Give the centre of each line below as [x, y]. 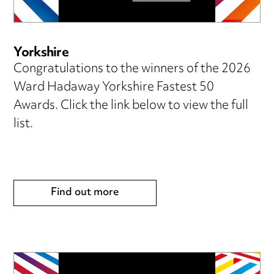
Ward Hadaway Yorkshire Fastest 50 [114, 87]
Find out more [85, 192]
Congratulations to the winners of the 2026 [132, 69]
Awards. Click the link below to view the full [131, 106]
